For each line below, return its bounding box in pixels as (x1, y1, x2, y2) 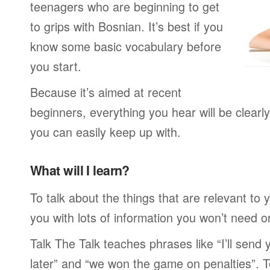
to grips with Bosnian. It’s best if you (30, 17, 223, 35)
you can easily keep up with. (30, 123, 181, 140)
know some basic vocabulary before (30, 37, 221, 55)
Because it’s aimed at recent (30, 83, 181, 101)
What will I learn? (30, 161, 130, 180)
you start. (30, 57, 81, 75)
